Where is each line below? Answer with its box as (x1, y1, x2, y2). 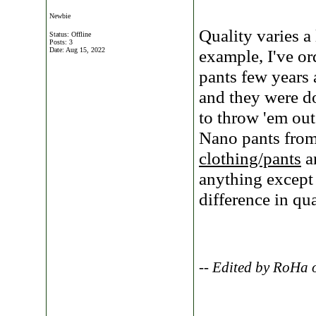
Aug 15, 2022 (66, 46, 105, 54)
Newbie (49, 12, 71, 20)
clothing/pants (199, 148, 301, 168)
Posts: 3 (49, 38, 73, 46)
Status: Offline (49, 30, 91, 38)
